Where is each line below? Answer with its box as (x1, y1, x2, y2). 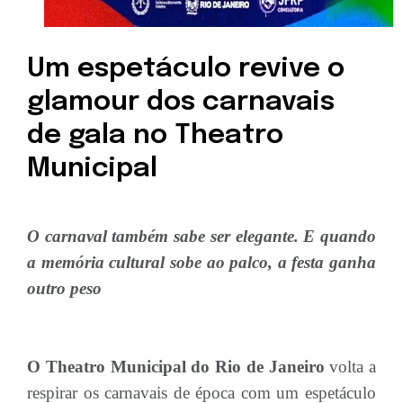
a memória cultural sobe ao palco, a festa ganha (27, 253, 376, 272)
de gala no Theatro (27, 121, 283, 149)
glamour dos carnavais (27, 88, 335, 116)
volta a (329, 357, 376, 376)
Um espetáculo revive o (27, 55, 345, 83)
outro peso (27, 279, 102, 298)
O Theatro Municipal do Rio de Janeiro (27, 357, 330, 376)
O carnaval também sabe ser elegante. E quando (27, 227, 376, 246)
